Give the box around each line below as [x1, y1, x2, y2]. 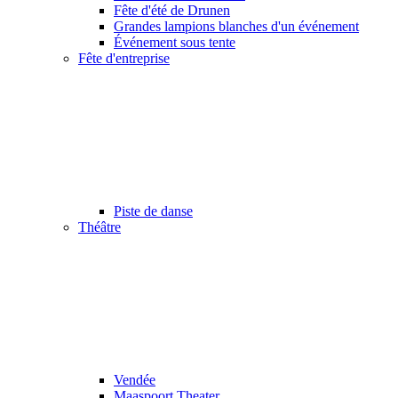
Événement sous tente [114, 34, 235, 50]
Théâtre [78, 219, 121, 235]
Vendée [114, 371, 155, 387]
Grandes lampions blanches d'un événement [114, 18, 359, 34]
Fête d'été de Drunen [114, 2, 230, 18]
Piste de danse [114, 203, 193, 219]
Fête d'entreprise [78, 50, 170, 66]
